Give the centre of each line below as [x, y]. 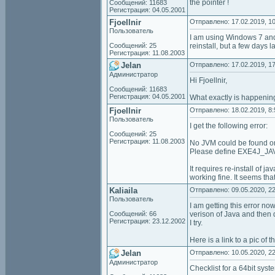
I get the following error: [229, 126]
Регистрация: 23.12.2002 [147, 221]
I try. [196, 223]
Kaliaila [123, 191]
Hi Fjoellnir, [208, 80]
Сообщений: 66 [133, 214]
